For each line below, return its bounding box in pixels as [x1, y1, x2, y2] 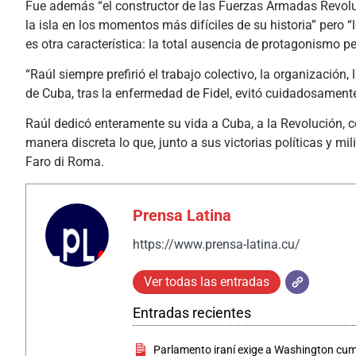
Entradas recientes [133, 304, 251, 321]
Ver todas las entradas [144, 273, 269, 289]
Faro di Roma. [25, 154, 104, 170]
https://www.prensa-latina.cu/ [133, 236, 300, 252]
